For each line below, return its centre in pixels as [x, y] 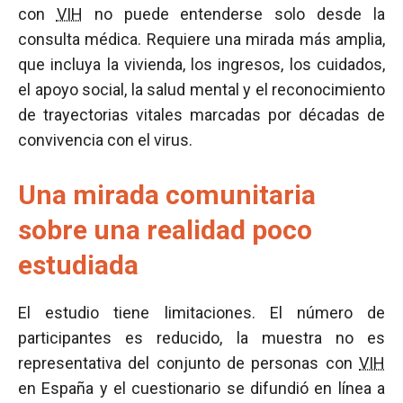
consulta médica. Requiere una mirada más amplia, [201, 39]
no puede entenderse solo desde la [234, 14]
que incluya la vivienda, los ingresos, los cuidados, [201, 64]
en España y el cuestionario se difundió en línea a [201, 388]
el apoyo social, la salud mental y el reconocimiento [201, 90]
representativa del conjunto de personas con [188, 363]
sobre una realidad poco [165, 230]
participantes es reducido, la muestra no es [201, 338]
